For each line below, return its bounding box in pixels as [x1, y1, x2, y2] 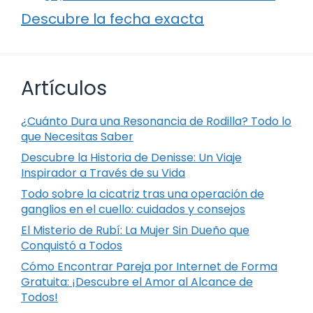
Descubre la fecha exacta [21, 8, 204, 29]
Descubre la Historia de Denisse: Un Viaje [21, 149, 242, 166]
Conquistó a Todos [21, 237, 122, 254]
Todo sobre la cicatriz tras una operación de [21, 185, 264, 202]
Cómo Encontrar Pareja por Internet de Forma [21, 258, 277, 275]
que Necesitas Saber [21, 128, 133, 145]
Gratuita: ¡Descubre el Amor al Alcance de [21, 273, 253, 290]
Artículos [21, 74, 107, 102]
